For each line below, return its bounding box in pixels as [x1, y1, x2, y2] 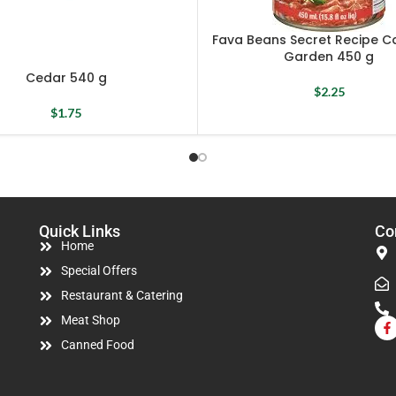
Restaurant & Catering [61, 288, 183, 303]
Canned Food [61, 338, 134, 353]
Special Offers [61, 263, 137, 278]
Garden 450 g [284, 48, 375, 66]
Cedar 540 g [25, 68, 107, 87]
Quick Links [39, 221, 120, 240]
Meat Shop [61, 313, 120, 328]
